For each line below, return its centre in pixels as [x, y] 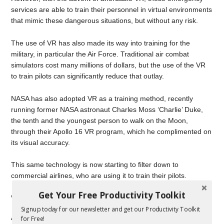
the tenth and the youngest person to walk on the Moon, [100, 120]
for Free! [32, 219]
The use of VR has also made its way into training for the [101, 43]
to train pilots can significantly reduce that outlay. [88, 76]
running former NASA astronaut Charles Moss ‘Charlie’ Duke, [107, 109]
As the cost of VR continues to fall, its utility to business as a [105, 217]
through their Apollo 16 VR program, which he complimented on [111, 131]
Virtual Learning [52, 199]
